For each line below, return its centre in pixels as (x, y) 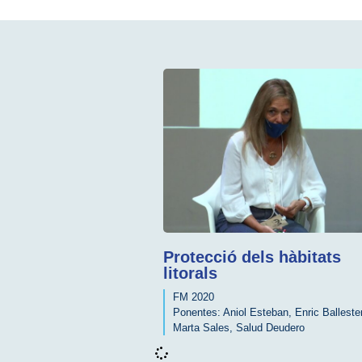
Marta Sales (201, 327)
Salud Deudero (270, 327)
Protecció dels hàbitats (252, 257)
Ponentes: (197, 312)
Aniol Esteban (256, 312)
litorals (190, 273)
